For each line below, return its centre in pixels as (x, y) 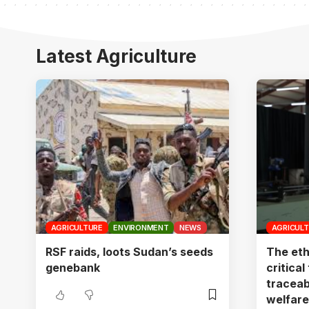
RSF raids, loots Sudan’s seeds (129, 251)
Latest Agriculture (116, 56)
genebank (73, 267)
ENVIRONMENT (141, 227)
